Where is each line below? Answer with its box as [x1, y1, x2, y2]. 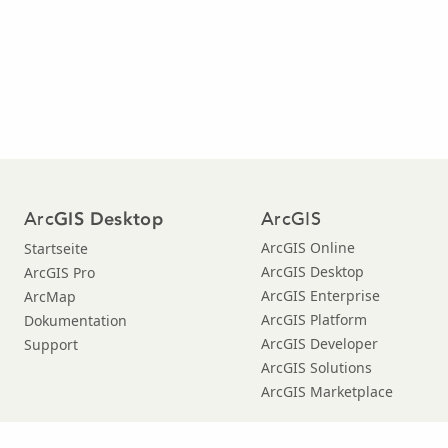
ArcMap [24, 286, 76, 306]
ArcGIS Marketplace [261, 381, 393, 401]
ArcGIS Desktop [261, 261, 364, 281]
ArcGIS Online [261, 237, 355, 257]
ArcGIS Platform [261, 309, 367, 329]
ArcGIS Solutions [261, 357, 372, 377]
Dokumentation [24, 310, 127, 330]
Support [24, 334, 78, 354]
